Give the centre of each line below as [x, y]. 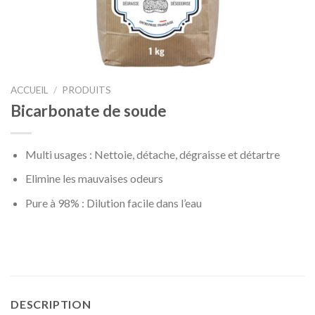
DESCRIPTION [51, 304]
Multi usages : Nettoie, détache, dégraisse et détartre [152, 154]
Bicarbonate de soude [89, 110]
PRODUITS [87, 90]
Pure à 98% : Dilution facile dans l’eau [113, 202]
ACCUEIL [30, 90]
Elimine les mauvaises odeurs [94, 179]
